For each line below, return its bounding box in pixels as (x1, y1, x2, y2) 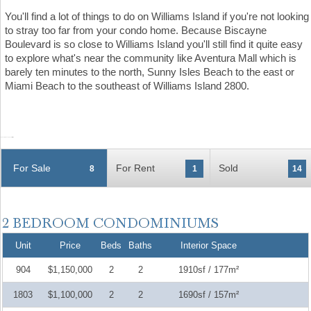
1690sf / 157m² (178, 289, 239, 301)
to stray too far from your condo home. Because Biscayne (5, 24, 267, 37)
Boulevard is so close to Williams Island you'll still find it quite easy (5, 38, 303, 51)
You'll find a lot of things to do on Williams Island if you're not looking (5, 10, 309, 23)
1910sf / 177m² (178, 264, 239, 276)
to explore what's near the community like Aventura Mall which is (5, 52, 296, 65)
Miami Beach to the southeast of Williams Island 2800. (5, 80, 249, 92)
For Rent (115, 162, 155, 174)
